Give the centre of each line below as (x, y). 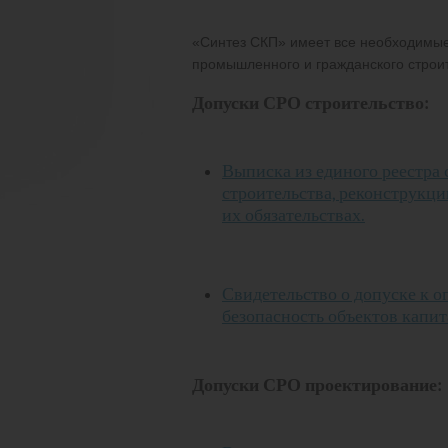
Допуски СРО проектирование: (317, 384)
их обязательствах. (293, 215)
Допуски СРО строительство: (310, 103)
